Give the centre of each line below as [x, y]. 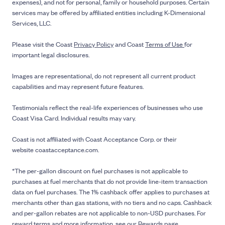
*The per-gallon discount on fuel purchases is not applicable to [100, 171]
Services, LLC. [32, 23]
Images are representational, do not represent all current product [104, 76]
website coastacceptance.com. [55, 149]
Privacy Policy [94, 44]
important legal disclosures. [51, 54]
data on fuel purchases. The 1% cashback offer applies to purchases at [111, 192]
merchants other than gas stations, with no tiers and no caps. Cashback [112, 202]
